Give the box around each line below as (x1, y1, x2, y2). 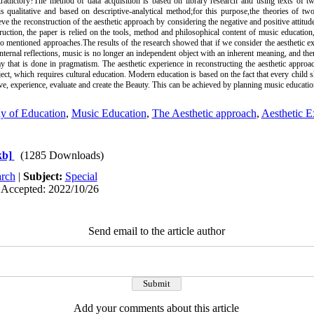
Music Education (71, 107, 146, 119)
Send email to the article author (88, 225, 225, 237)
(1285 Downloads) (20, 149, 104, 161)
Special (64, 170, 97, 182)
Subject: (22, 170, 65, 182)
